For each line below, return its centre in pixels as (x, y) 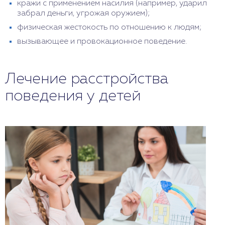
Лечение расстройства (87, 79)
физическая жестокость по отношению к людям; (109, 27)
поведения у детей (73, 96)
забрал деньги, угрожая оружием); (84, 13)
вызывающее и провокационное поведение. (102, 41)
